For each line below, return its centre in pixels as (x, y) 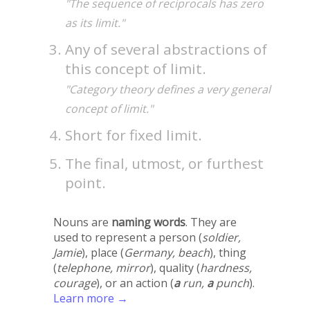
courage (74, 283)
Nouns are (82, 222)
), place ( (102, 252)
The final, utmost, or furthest (165, 163)
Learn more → (90, 298)
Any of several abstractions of (166, 49)
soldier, (221, 237)
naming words (148, 222)
